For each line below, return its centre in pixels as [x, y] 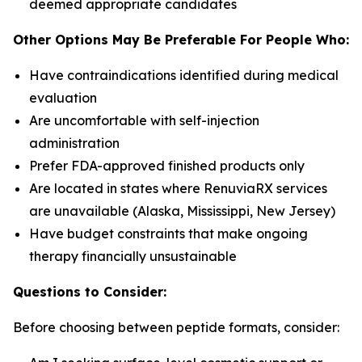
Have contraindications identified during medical [184, 75]
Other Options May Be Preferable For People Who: [181, 40]
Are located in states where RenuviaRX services [178, 188]
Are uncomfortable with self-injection [144, 120]
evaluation [63, 98]
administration [74, 143]
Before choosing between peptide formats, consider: [176, 327]
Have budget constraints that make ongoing [168, 234]
